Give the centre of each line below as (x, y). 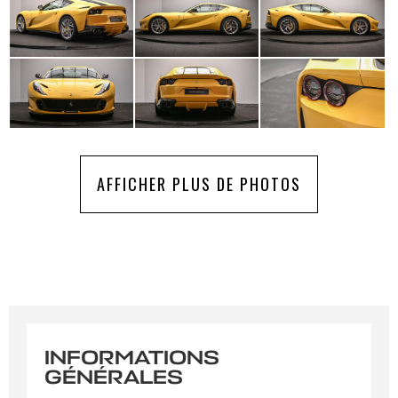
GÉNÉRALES (114, 377)
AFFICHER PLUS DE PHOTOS (199, 183)
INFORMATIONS (132, 358)
